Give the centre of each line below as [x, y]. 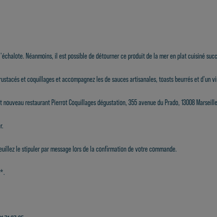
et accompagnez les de [83, 79]
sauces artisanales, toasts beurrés [153, 79]
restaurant [38, 103]
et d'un [203, 79]
